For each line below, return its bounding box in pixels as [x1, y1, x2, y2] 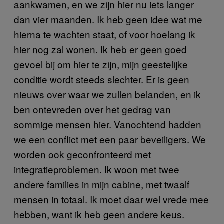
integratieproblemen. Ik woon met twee [14, 162, 179, 176]
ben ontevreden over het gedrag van [14, 102, 171, 116]
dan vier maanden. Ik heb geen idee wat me [14, 12, 202, 26]
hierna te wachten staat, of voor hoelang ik [14, 27, 195, 41]
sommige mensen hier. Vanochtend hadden [14, 117, 201, 131]
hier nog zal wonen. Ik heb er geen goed [14, 42, 187, 56]
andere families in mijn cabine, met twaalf [14, 177, 189, 191]
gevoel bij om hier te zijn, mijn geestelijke [14, 57, 188, 71]
